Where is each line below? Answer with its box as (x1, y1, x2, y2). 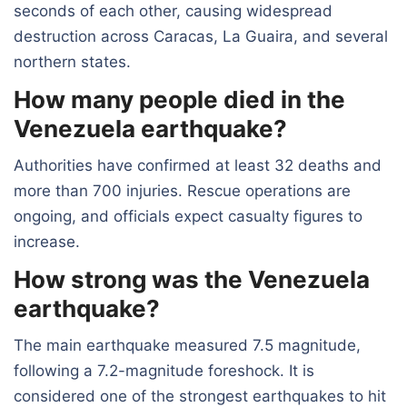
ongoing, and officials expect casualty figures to (14, 206, 362, 225)
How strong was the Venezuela (14, 264, 370, 293)
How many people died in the (14, 84, 345, 114)
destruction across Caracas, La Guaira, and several (14, 26, 388, 45)
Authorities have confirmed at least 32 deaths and (14, 155, 382, 174)
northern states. (14, 52, 131, 71)
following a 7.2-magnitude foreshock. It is (14, 361, 314, 380)
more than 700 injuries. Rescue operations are (14, 181, 351, 200)
